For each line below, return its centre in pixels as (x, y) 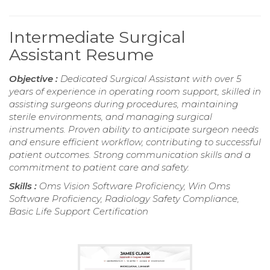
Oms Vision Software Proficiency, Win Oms (135, 186)
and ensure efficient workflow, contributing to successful (135, 142)
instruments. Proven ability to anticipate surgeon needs (134, 130)
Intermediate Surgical (97, 37)
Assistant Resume (81, 55)
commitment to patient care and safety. (99, 168)
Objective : (35, 79)
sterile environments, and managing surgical (111, 117)
